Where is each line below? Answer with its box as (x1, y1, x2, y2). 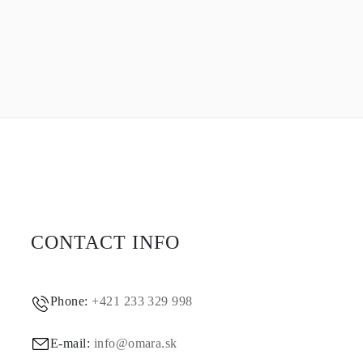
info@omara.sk (93, 336, 177, 351)
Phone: (49, 294, 92, 309)
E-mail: (49, 336, 94, 351)
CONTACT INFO (30, 232, 180, 254)
